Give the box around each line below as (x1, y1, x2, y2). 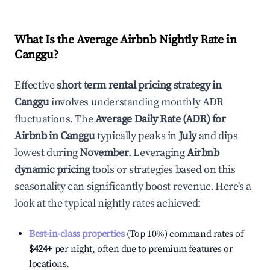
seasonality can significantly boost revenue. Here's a (14, 180, 251, 193)
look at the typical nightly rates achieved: (14, 196, 201, 210)
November (80, 146, 129, 160)
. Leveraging (128, 146, 185, 160)
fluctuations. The (14, 112, 95, 126)
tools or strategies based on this (90, 163, 236, 177)
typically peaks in (95, 129, 177, 143)
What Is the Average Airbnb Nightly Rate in (14, 33, 237, 48)
